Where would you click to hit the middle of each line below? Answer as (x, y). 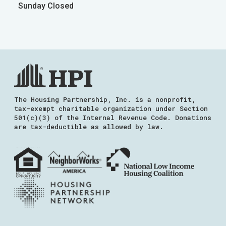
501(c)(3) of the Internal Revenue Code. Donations (113, 118)
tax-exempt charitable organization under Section (111, 108)
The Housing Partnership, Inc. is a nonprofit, (105, 99)
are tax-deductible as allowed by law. (89, 127)
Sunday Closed (46, 6)
